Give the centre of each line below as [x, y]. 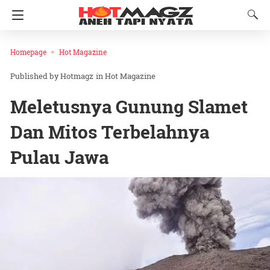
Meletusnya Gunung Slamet [129, 107]
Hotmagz [77, 76]
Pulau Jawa [59, 157]
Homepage [28, 52]
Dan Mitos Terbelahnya [110, 132]
